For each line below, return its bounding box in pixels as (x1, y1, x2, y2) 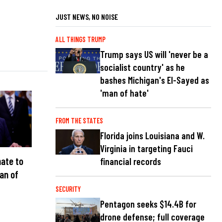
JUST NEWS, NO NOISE (55, 11, 118, 21)
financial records (100, 156, 161, 167)
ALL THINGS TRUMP (55, 35, 106, 44)
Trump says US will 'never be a (100, 49, 208, 60)
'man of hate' (100, 87, 149, 99)
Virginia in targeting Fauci (100, 143, 193, 155)
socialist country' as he (100, 61, 185, 73)
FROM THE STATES (55, 116, 103, 125)
